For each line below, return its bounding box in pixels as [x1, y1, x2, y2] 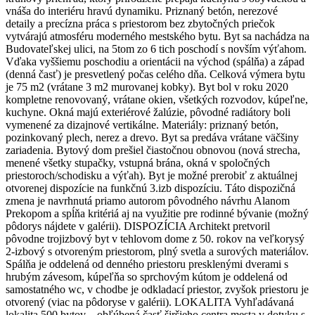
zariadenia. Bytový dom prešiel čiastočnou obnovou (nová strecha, [6, 144, 300, 157]
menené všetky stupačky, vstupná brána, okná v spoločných [6, 157, 270, 169]
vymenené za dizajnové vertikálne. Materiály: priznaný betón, [6, 119, 278, 131]
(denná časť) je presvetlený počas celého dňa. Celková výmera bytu [6, 68, 305, 81]
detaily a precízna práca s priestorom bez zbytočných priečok [6, 18, 275, 30]
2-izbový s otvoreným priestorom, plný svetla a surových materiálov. [6, 245, 309, 258]
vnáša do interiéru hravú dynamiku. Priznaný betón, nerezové [6, 5, 278, 18]
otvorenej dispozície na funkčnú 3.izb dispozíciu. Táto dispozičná [6, 182, 295, 195]
